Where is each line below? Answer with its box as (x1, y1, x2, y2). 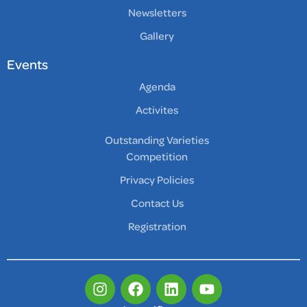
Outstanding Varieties (105, 134, 209, 147)
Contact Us (130, 197, 184, 210)
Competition (126, 151, 188, 164)
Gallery (140, 30, 174, 43)
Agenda (138, 81, 175, 94)
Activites (136, 104, 178, 117)
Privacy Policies (120, 174, 194, 187)
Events (7, 57, 48, 73)
